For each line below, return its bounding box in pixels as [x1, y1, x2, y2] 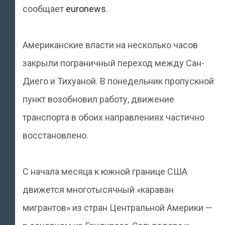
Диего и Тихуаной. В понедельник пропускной [23, 76, 214, 86]
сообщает [23, 4, 66, 14]
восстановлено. [23, 130, 88, 141]
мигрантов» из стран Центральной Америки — [23, 202, 212, 213]
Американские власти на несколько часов [23, 40, 198, 50]
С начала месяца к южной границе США [23, 166, 187, 177]
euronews [66, 4, 106, 14]
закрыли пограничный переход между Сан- [23, 58, 204, 68]
